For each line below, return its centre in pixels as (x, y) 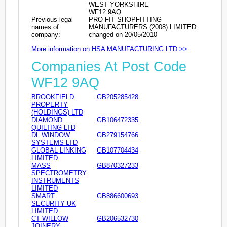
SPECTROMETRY (59, 173)
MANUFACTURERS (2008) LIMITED (142, 27)
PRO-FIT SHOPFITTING (125, 19)
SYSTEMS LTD (54, 143)
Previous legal (52, 19)
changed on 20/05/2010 (123, 34)
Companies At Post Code (109, 67)
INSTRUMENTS (55, 181)
